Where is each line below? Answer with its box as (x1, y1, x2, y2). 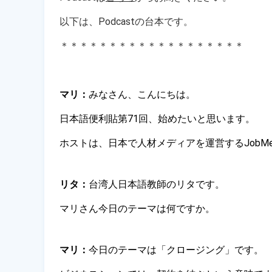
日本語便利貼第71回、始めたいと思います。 (59, 112, 255, 124)
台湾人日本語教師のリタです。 (89, 178, 225, 190)
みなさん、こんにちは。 (89, 88, 195, 100)
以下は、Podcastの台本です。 (59, 15, 193, 27)
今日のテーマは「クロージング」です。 (89, 243, 263, 256)
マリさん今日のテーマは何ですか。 (59, 202, 215, 214)
